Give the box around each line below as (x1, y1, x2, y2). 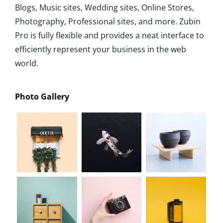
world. (15, 57, 38, 69)
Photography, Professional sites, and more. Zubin (15, 15, 201, 27)
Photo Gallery (15, 91, 69, 102)
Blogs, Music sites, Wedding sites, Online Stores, (15, 1, 194, 13)
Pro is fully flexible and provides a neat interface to (15, 29, 204, 41)
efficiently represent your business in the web (15, 43, 186, 55)
